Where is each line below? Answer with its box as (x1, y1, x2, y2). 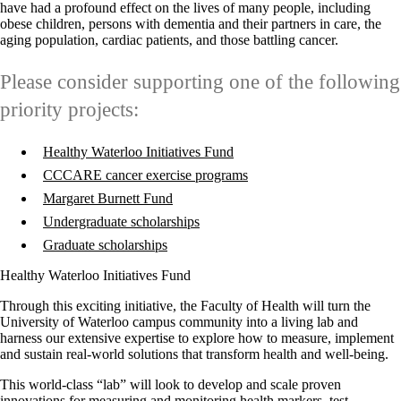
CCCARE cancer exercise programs (43, 167, 248, 183)
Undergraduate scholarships (43, 214, 200, 230)
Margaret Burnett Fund (43, 191, 173, 207)
